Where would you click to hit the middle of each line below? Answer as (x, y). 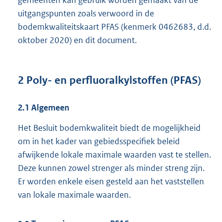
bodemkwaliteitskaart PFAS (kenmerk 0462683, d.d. (114, 27)
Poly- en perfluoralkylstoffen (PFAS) (112, 81)
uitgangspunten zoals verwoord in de (86, 14)
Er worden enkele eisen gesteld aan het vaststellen (111, 181)
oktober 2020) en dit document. (77, 40)
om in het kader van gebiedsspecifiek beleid (99, 141)
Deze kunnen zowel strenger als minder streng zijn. (111, 168)
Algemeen (49, 107)
